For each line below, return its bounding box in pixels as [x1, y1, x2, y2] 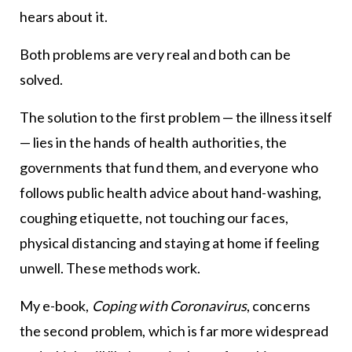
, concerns [246, 297, 310, 315]
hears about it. [19, 8, 108, 26]
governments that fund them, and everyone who [19, 159, 318, 177]
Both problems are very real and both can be [19, 46, 291, 64]
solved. [19, 71, 64, 89]
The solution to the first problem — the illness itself [19, 108, 332, 126]
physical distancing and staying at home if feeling [19, 234, 320, 252]
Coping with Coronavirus [91, 297, 247, 315]
